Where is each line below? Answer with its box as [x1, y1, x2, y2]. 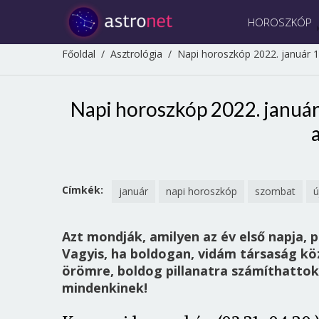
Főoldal [62, 47, 95, 61]
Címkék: [62, 183, 103, 197]
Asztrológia [110, 47, 162, 61]
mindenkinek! [62, 279, 147, 297]
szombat [255, 184, 296, 199]
